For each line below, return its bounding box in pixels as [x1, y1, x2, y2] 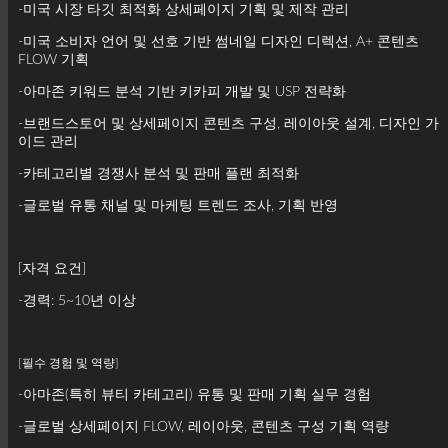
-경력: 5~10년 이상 [18, 293, 136, 308]
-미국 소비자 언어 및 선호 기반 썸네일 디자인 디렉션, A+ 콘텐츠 [18, 34, 419, 49]
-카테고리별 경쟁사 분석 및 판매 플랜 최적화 [18, 166, 299, 181]
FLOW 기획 [18, 52, 89, 67]
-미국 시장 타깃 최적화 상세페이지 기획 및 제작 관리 [18, 2, 349, 17]
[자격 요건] [18, 261, 86, 276]
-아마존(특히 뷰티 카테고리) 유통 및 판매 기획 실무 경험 [18, 387, 371, 402]
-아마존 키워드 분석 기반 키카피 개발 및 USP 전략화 [18, 84, 346, 99]
